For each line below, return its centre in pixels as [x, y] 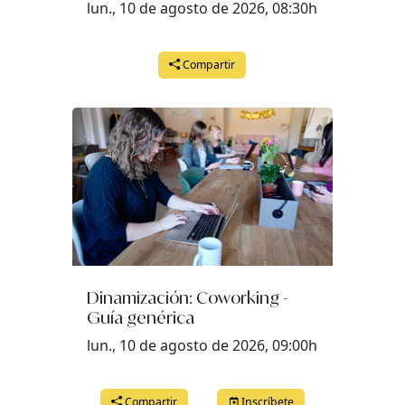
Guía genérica [141, 317]
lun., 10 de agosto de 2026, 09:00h [202, 345]
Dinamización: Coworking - [188, 297]
